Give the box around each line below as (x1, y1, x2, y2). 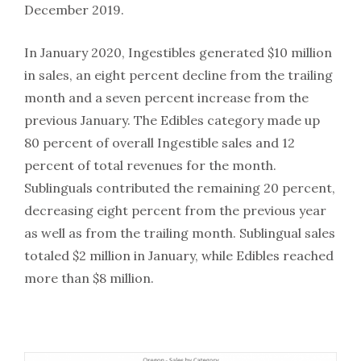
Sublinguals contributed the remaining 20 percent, (24, 179, 335, 196)
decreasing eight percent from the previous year (24, 201, 326, 218)
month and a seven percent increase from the (24, 89, 309, 106)
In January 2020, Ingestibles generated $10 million (24, 44, 332, 60)
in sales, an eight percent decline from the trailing (24, 66, 333, 83)
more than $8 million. (24, 269, 154, 286)
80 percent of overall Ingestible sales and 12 (24, 134, 295, 151)
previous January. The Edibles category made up (24, 111, 320, 128)
